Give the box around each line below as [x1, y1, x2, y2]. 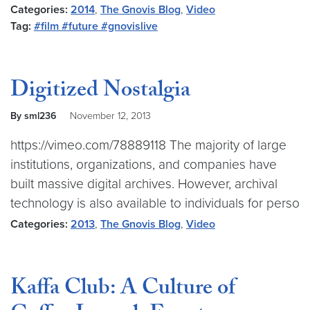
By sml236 [10, 110, 59, 122]
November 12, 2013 [70, 110, 151, 122]
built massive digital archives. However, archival [10, 176, 277, 192]
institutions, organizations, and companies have [10, 156, 277, 172]
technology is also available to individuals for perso [10, 195, 300, 211]
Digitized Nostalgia [10, 73, 190, 111]
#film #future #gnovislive [34, 19, 158, 33]
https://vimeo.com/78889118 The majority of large [10, 137, 286, 153]
